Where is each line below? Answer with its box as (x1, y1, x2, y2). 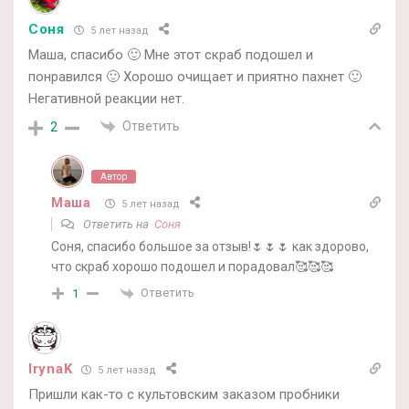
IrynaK (28, 361, 73, 378)
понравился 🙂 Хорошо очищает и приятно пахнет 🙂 (28, 68, 362, 86)
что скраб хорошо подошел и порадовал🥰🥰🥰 (51, 259, 333, 275)
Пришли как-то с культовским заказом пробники (28, 386, 340, 404)
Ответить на (80, 217, 154, 232)
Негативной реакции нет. (28, 90, 184, 108)
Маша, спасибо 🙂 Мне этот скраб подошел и (28, 47, 313, 64)
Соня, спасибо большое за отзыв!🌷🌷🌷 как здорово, (51, 239, 369, 255)
